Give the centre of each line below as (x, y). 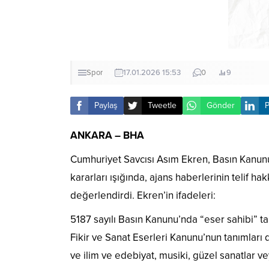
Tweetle (162, 106)
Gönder (221, 106)
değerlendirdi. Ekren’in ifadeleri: (143, 195)
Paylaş (106, 106)
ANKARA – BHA (107, 135)
